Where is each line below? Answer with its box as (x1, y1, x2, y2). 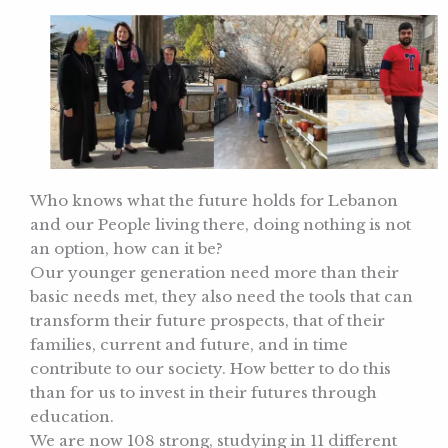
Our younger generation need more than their (30, 263, 399, 283)
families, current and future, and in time (30, 335, 348, 355)
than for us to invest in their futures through (30, 383, 377, 403)
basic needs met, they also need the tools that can (30, 287, 413, 307)
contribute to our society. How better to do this (30, 359, 391, 379)
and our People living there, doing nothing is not (30, 215, 411, 235)
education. (30, 407, 114, 427)
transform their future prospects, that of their (30, 311, 385, 331)
